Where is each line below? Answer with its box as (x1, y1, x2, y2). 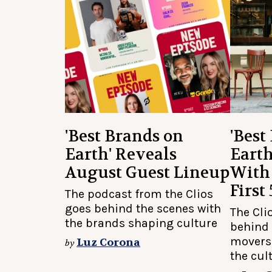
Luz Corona (76, 236, 140, 250)
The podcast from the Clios (65, 187, 213, 201)
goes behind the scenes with (65, 202, 221, 216)
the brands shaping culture (65, 216, 217, 230)
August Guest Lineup (65, 163, 229, 183)
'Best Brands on (65, 126, 183, 146)
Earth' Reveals (65, 144, 177, 165)
